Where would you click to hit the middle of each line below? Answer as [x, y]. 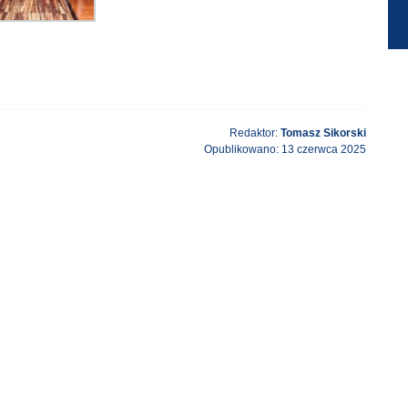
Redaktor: [255, 133]
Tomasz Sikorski [323, 133]
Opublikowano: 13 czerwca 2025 [285, 150]
